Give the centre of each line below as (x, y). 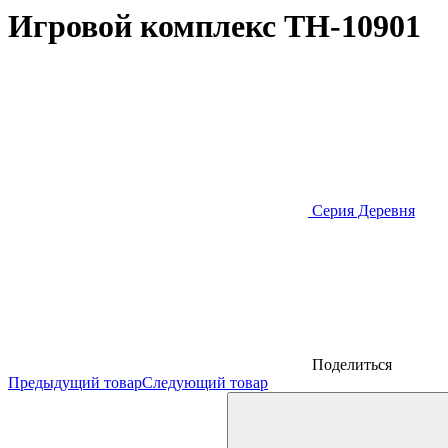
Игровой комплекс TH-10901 (214, 26)
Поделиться (350, 365)
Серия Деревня (361, 211)
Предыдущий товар (75, 383)
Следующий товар (205, 383)
